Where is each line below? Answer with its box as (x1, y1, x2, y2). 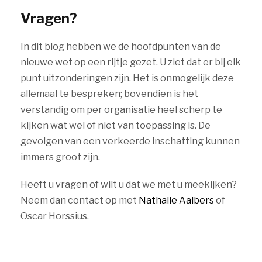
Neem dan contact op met (20, 195, 139, 206)
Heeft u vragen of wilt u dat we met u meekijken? (20, 179, 237, 190)
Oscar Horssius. (20, 211, 89, 222)
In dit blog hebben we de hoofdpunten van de (20, 41, 221, 52)
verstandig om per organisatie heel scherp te (20, 104, 222, 115)
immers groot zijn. (20, 151, 100, 163)
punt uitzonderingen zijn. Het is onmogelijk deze (20, 73, 234, 84)
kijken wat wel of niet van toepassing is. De (20, 120, 211, 131)
